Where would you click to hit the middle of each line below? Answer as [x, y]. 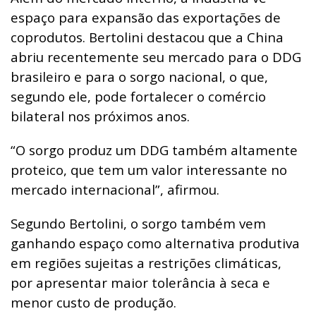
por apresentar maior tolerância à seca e [140, 282]
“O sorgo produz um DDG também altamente [154, 150]
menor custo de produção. [93, 302]
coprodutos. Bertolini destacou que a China [147, 37]
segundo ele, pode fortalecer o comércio [138, 96]
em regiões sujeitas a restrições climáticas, [146, 262]
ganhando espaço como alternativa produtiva [155, 243]
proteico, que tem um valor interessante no [149, 169]
